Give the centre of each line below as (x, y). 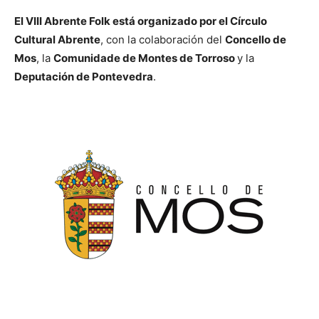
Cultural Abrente (57, 39)
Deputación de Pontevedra (84, 76)
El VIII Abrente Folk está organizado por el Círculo (141, 21)
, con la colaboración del (163, 39)
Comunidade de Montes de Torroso (145, 58)
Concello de (256, 39)
